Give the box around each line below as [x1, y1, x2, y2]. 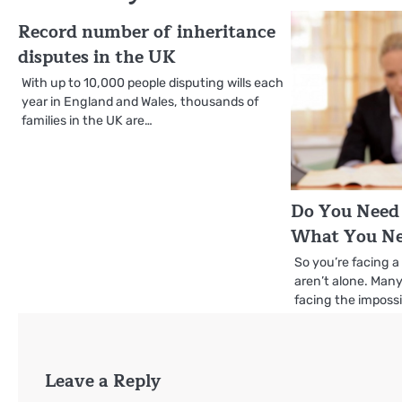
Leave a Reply [45, 366, 161, 395]
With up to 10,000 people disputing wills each [22, 74, 284, 91]
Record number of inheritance [18, 17, 275, 47]
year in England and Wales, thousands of [22, 93, 258, 109]
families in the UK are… [22, 112, 153, 128]
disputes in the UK [18, 42, 176, 72]
